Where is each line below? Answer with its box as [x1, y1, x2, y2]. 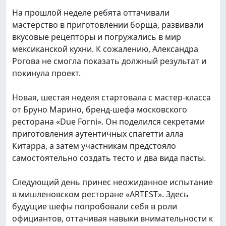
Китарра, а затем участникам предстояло [12, 140, 176, 151]
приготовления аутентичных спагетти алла [12, 128, 184, 139]
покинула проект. [12, 67, 81, 79]
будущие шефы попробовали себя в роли [12, 200, 177, 212]
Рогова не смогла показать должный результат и [12, 55, 206, 67]
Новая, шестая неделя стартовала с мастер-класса [12, 91, 211, 103]
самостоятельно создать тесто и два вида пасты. [12, 152, 206, 163]
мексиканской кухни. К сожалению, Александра [12, 43, 198, 54]
